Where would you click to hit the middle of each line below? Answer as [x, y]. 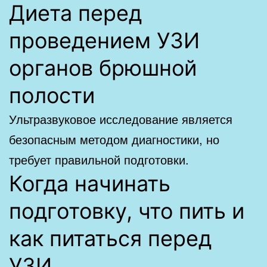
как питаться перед [110, 239]
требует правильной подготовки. [99, 160]
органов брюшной [103, 68]
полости [52, 96]
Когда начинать [90, 184]
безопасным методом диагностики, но [114, 139]
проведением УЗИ [104, 41]
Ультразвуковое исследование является [121, 119]
